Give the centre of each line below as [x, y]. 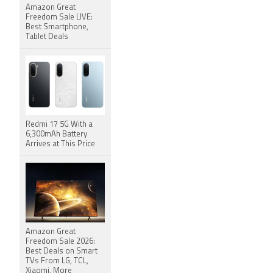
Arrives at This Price [60, 144]
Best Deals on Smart [62, 251]
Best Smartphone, [57, 27]
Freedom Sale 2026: [60, 242]
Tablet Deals [47, 37]
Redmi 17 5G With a [59, 125]
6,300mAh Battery [56, 134]
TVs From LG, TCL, [57, 261]
